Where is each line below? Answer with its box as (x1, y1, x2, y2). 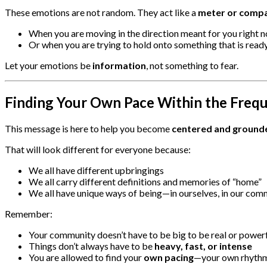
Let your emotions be (5, 59, 92, 71)
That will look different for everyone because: (5, 143, 191, 155)
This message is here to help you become (5, 122, 172, 134)
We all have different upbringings (29, 164, 164, 176)
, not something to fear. (146, 59, 238, 71)
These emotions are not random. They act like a (5, 6, 198, 18)
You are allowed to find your (29, 251, 144, 263)
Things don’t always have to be (29, 240, 154, 252)
